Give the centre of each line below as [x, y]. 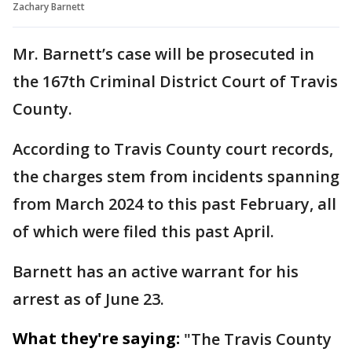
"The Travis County [258, 339]
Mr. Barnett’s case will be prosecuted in [163, 53]
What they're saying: [96, 338]
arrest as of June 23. [88, 299]
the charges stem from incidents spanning [176, 176]
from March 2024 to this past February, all [174, 203]
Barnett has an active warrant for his [156, 271]
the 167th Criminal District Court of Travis [175, 81]
